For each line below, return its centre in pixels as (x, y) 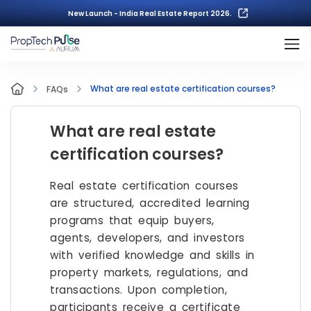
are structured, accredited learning (150, 203)
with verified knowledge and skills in (152, 255)
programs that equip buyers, (132, 220)
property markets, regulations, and (149, 272)
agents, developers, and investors (148, 238)
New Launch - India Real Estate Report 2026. (150, 13)
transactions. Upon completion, (138, 290)
